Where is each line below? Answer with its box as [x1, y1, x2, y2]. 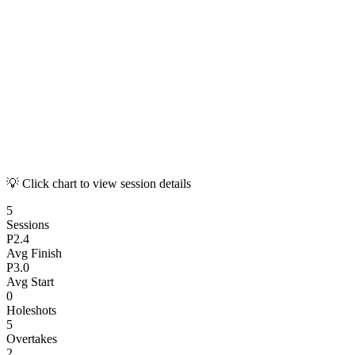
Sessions [6, 218, 49, 231]
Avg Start [6, 275, 54, 288]
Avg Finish [6, 246, 62, 260]
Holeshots [6, 303, 56, 317]
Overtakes [6, 332, 57, 345]
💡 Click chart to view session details [6, 177, 191, 190]
